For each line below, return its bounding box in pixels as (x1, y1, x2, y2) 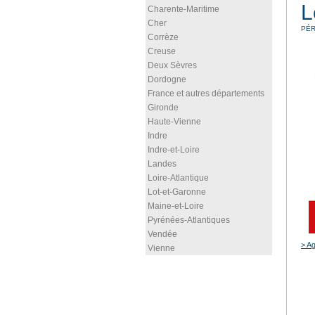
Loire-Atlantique (148, 173, 209, 183)
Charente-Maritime (148, 4, 219, 14)
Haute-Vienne (148, 117, 201, 127)
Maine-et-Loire (148, 201, 204, 211)
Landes (148, 159, 176, 169)
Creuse (148, 46, 176, 56)
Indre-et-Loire (148, 145, 200, 155)
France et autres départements (148, 89, 264, 98)
